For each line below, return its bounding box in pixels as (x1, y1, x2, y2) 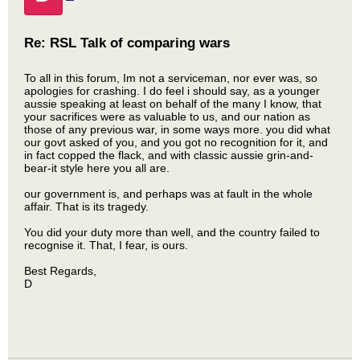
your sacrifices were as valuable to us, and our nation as (24, 110, 310, 123)
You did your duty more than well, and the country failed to (24, 226, 320, 239)
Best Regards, (24, 264, 96, 277)
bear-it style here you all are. (24, 162, 170, 174)
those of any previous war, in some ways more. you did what (24, 123, 330, 136)
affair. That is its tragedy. (24, 200, 149, 213)
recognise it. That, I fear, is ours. (24, 239, 188, 252)
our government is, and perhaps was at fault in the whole (24, 187, 313, 200)
